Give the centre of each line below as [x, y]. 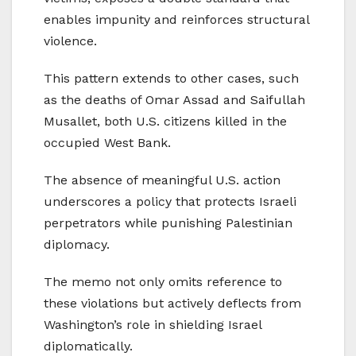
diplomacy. [77, 244]
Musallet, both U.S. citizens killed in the [165, 121]
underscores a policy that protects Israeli [170, 201]
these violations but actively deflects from [172, 303]
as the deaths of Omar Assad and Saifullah [174, 99]
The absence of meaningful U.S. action [162, 180]
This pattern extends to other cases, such [171, 78]
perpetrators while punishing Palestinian [168, 222]
